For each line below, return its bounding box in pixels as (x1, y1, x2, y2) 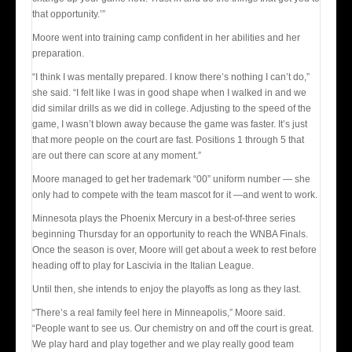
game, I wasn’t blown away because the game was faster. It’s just (32, 118, 307, 130)
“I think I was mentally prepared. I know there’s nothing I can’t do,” (32, 71, 310, 82)
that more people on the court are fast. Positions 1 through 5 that (32, 134, 304, 145)
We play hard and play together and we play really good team (32, 338, 294, 350)
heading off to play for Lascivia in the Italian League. (32, 259, 254, 271)
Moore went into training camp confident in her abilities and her (32, 31, 300, 43)
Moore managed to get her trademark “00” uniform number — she (32, 173, 310, 185)
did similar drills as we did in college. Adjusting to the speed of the (32, 102, 311, 114)
